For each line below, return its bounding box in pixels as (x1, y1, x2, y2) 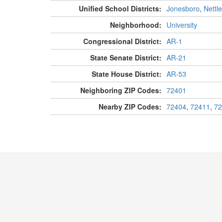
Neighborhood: (110, 20, 162, 30)
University (166, 20, 197, 30)
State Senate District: (90, 53, 162, 63)
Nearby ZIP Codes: (98, 102, 162, 112)
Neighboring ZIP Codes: (80, 85, 162, 96)
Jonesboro (166, 3, 200, 14)
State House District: (91, 69, 162, 79)
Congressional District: (83, 36, 162, 47)
